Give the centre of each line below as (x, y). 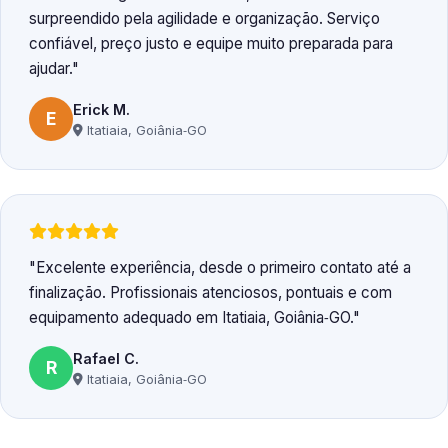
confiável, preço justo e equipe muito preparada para (211, 44)
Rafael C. (106, 358)
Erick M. (101, 109)
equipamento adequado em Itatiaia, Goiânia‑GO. (191, 318)
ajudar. (50, 69)
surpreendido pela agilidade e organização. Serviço (204, 19)
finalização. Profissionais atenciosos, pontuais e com (210, 293)
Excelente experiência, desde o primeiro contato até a (223, 268)
